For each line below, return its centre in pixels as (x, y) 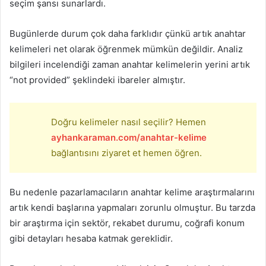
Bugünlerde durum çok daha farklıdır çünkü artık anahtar (128, 34)
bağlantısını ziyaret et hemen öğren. (126, 153)
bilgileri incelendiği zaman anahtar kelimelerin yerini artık (130, 65)
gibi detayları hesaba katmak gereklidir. (91, 239)
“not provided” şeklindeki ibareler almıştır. (97, 80)
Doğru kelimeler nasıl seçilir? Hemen (129, 122)
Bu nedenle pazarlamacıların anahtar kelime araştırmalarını (132, 192)
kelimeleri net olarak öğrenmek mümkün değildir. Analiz (126, 49)
